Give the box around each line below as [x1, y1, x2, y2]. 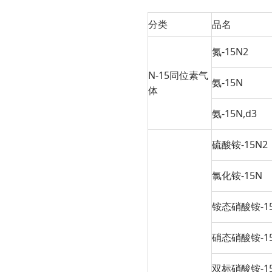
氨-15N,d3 [211, 107, 257, 121]
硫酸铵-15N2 [211, 138, 268, 152]
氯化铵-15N [211, 169, 262, 183]
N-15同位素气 [148, 69, 208, 83]
